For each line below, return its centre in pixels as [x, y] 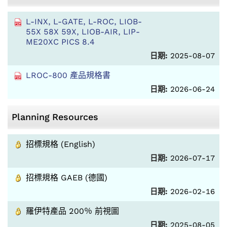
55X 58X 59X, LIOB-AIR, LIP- [83, 32]
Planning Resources [55, 117]
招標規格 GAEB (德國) [67, 178]
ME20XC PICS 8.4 [60, 42]
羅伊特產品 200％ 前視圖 [72, 211]
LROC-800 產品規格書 [68, 75]
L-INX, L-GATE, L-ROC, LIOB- [84, 22]
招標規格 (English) [61, 144]
